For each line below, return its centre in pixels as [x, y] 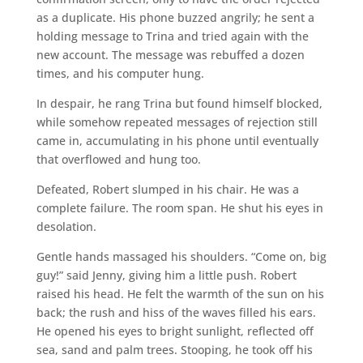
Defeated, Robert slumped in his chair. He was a [167, 189]
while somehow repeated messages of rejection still [177, 122]
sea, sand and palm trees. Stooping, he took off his [174, 349]
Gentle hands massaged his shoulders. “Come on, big [181, 256]
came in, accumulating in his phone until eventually [177, 140]
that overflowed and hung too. [118, 159]
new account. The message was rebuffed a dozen [170, 54]
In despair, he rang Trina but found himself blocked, [179, 103]
